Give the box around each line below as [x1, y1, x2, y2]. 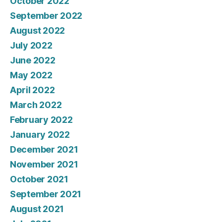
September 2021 [10, 189, 82, 200]
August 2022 [10, 25, 65, 36]
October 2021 [10, 174, 68, 185]
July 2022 [10, 40, 53, 51]
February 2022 [10, 114, 73, 125]
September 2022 [10, 10, 83, 21]
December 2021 [10, 144, 78, 155]
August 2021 [10, 204, 64, 215]
